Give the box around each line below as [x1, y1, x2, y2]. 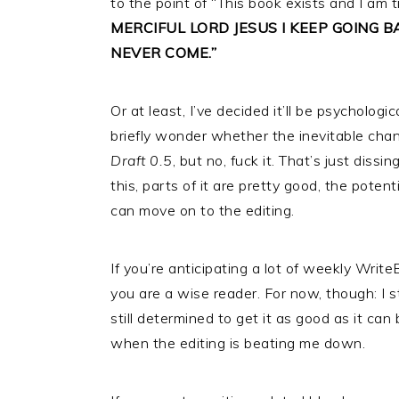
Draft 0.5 [110, 151, 173, 169]
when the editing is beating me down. [110, 334, 365, 352]
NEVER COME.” [110, 44, 216, 61]
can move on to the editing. [110, 201, 295, 219]
